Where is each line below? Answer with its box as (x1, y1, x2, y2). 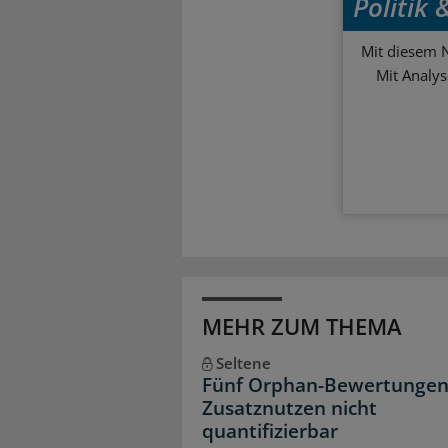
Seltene (215, 353, 271, 374)
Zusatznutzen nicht (202, 395, 377, 422)
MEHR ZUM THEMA (202, 311, 402, 342)
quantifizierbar (202, 418, 338, 445)
